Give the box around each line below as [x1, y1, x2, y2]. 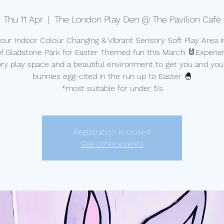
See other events [80, 139, 143, 148]
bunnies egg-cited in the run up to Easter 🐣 [32, 71, 192, 81]
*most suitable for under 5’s [61, 83, 163, 93]
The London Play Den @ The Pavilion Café [54, 14, 221, 24]
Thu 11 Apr [3, 14, 43, 24]
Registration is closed [73, 127, 150, 136]
